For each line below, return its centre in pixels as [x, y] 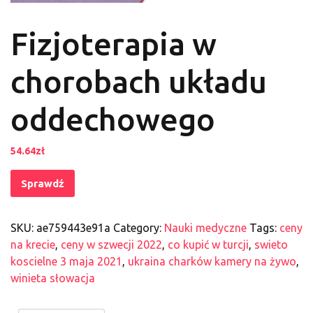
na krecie [33, 245]
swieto [271, 245]
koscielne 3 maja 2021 [66, 262]
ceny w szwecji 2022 [111, 245]
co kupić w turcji [208, 245]
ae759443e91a [73, 228]
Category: [139, 228]
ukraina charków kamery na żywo [212, 262]
